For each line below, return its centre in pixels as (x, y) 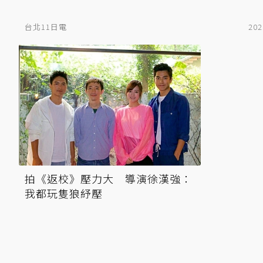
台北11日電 (46, 26)
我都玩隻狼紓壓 (64, 193)
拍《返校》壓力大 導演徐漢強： (108, 179)
